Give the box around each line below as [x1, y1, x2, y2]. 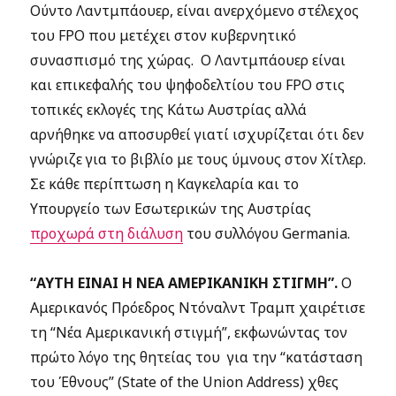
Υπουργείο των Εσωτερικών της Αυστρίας [30, 199, 312, 218]
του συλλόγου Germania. [183, 224, 351, 243]
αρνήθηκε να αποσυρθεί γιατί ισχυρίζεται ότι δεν [30, 125, 365, 144]
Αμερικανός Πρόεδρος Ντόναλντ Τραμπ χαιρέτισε [30, 298, 366, 317]
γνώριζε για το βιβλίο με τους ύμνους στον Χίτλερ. [30, 149, 367, 169]
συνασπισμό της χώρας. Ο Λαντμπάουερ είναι [30, 50, 346, 70]
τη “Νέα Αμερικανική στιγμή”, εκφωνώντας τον [30, 323, 348, 342]
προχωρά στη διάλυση [30, 224, 184, 243]
